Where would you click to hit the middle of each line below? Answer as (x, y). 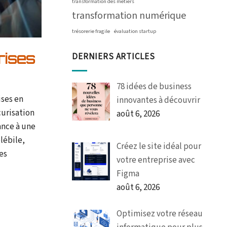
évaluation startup (135, 31)
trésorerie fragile (91, 31)
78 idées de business (154, 86)
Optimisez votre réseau (159, 214)
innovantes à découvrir (158, 100)
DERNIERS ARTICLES (113, 57)
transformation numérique (129, 16)
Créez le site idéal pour (159, 146)
